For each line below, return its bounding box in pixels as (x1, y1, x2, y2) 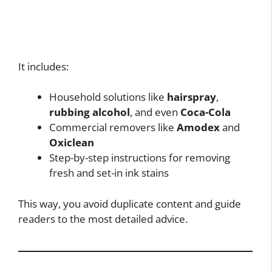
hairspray (167, 90, 216, 104)
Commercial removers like (49, 120, 177, 135)
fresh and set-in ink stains (49, 166, 169, 180)
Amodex (177, 120, 220, 135)
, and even (130, 105, 180, 120)
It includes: (18, 59, 69, 73)
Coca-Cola (180, 105, 231, 120)
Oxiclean (49, 135, 94, 150)
